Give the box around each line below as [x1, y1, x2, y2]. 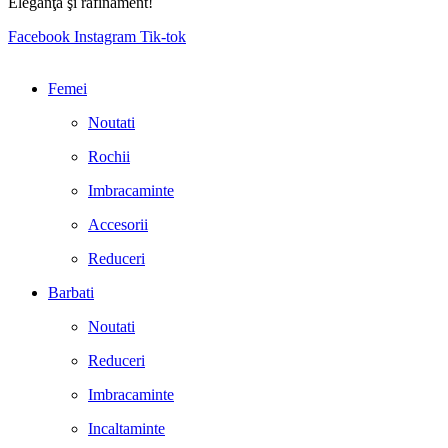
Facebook [8, 28, 70, 46]
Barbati [48, 284, 94, 302]
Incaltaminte [88, 420, 165, 438]
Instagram [74, 28, 136, 46]
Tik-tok [140, 28, 186, 46]
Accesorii [88, 216, 148, 234]
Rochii [88, 148, 130, 166]
